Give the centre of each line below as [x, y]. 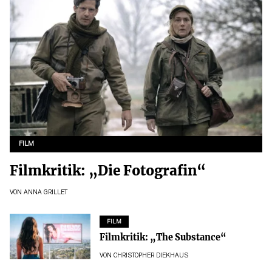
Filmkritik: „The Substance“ [163, 237]
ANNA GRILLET [46, 192]
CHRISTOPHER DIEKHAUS [151, 256]
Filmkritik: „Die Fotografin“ [108, 170]
